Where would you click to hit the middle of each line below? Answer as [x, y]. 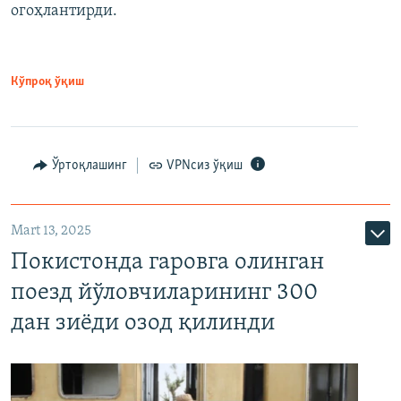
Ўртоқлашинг [89, 165]
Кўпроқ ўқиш [47, 81]
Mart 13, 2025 [51, 230]
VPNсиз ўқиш [205, 165]
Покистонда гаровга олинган [167, 262]
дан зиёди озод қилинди [143, 323]
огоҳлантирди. [64, 11]
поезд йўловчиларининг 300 [164, 293]
